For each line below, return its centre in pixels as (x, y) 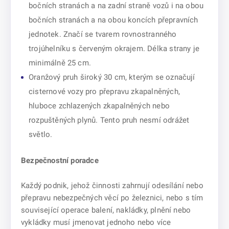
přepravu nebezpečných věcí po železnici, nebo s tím (112, 198)
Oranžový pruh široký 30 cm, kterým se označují (112, 77)
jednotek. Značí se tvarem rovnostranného (103, 34)
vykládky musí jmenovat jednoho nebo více (96, 222)
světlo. (41, 134)
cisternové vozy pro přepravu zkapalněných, (104, 91)
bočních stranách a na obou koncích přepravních (113, 20)
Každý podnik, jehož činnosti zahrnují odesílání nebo (112, 186)
